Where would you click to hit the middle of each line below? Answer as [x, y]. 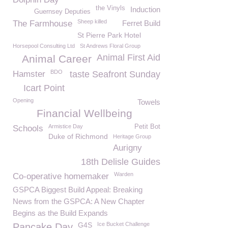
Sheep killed [92, 21]
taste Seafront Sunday [115, 74]
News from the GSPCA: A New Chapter [79, 201]
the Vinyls [110, 8]
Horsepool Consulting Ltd [44, 46]
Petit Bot [147, 127]
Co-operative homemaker [61, 176]
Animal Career [57, 59]
